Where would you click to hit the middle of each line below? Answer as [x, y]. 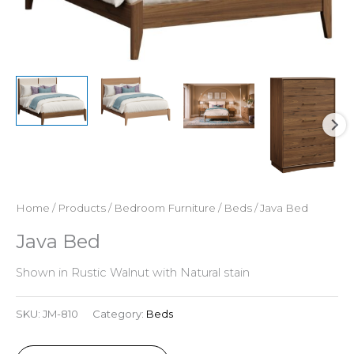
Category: [119, 313]
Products [82, 208]
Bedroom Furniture [165, 208]
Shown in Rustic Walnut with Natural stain [133, 273]
